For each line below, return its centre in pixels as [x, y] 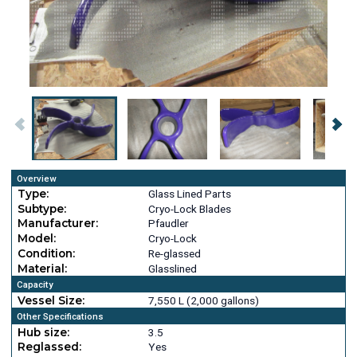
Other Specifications [60, 317]
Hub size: [43, 332]
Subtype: [41, 208]
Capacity [35, 285]
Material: [42, 268]
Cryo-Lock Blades [189, 208]
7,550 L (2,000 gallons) [203, 300]
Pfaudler [168, 224]
